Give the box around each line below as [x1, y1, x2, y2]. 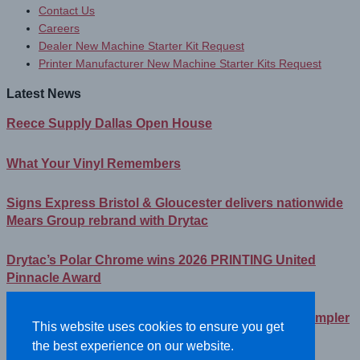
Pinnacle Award [6, 271, 101, 285]
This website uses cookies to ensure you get [32, 320, 284, 334]
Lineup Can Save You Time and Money [6, 328, 242, 342]
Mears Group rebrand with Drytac [6, 213, 208, 227]
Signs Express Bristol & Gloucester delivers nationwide [6, 195, 343, 210]
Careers [39, 22, 80, 35]
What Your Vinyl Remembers [6, 156, 181, 170]
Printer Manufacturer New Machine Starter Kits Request [39, 58, 321, 71]
